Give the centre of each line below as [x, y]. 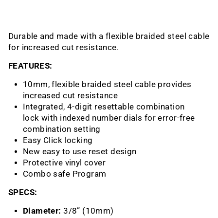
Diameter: [43, 211]
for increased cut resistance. [64, 47]
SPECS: [23, 192]
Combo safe [47, 174]
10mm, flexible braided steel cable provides [107, 84]
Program [89, 174]
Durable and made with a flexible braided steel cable [109, 36]
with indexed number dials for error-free [118, 118]
